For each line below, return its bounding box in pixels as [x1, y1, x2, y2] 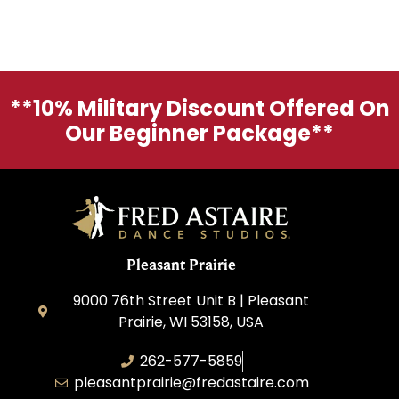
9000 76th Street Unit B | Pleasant [73, 289, 310, 311]
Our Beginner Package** [65, 118, 334, 149]
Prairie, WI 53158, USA [118, 311, 265, 332]
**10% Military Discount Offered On [9, 94, 390, 124]
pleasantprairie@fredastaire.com [73, 371, 309, 393]
